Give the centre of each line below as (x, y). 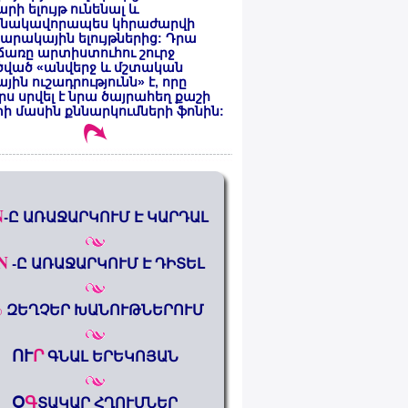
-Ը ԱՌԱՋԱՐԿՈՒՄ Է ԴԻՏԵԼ (108, 263)
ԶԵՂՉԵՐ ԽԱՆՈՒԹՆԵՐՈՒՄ (105, 309)
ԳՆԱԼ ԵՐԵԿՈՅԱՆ (112, 356)
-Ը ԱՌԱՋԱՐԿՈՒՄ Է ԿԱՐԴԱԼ (106, 216)
